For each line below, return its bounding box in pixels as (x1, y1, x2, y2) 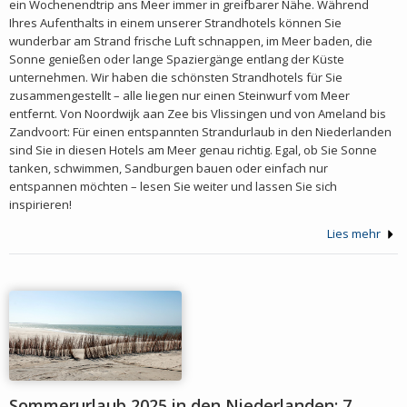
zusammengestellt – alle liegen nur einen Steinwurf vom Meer (9, 86, 350, 104)
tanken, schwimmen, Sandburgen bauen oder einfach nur (9, 159, 328, 176)
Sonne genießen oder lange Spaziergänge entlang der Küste (9, 50, 344, 67)
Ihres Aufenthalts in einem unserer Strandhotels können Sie (9, 14, 342, 31)
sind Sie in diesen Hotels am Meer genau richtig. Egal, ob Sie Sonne (9, 141, 377, 158)
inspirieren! (9, 195, 72, 213)
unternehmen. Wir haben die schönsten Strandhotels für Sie (9, 68, 342, 85)
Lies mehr (327, 224, 383, 242)
